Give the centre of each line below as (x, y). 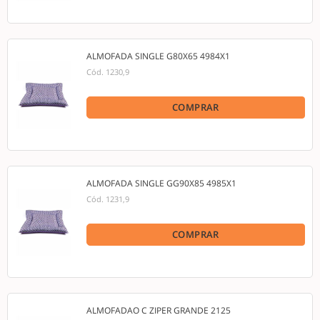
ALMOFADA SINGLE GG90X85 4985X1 (161, 183)
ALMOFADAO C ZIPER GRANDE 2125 (159, 310)
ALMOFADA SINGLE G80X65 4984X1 (158, 56)
